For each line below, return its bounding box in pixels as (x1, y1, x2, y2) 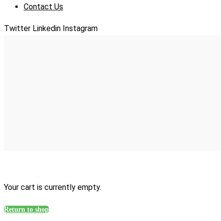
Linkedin (33, 24, 61, 33)
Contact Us (24, 2, 63, 11)
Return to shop (4, 206, 49, 214)
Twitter (4, 24, 31, 33)
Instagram (63, 24, 98, 33)
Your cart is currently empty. (4, 183, 101, 192)
